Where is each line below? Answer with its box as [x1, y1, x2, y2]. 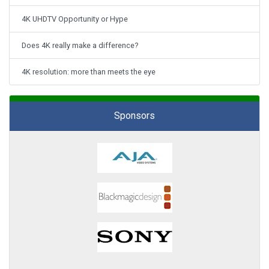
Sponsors [114, 109, 155, 121]
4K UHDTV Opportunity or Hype [22, 14, 128, 23]
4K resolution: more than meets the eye [22, 67, 156, 76]
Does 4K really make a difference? [22, 40, 138, 50]
